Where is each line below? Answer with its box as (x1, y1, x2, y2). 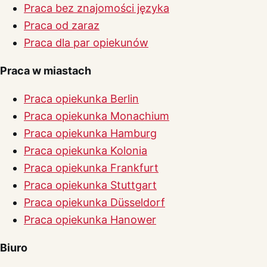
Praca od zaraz (24, 19, 100, 32)
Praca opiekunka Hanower (24, 213, 156, 226)
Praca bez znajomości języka (24, 2, 169, 15)
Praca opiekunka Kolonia (24, 144, 147, 157)
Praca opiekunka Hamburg (24, 127, 157, 140)
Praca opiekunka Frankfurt (24, 162, 159, 175)
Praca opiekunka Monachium (24, 110, 169, 123)
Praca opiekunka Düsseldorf (24, 196, 165, 209)
